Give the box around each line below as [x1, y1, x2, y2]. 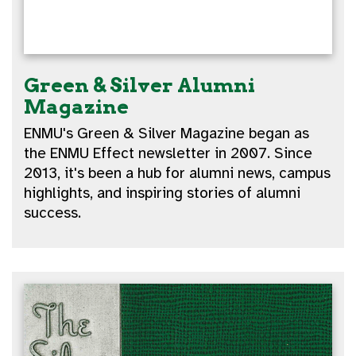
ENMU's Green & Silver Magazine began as [24, 123, 310, 143]
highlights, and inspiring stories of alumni [24, 183, 301, 203]
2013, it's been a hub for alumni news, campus [24, 163, 331, 183]
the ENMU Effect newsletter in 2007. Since [24, 143, 313, 163]
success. [24, 203, 82, 222]
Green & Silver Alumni [24, 72, 256, 97]
